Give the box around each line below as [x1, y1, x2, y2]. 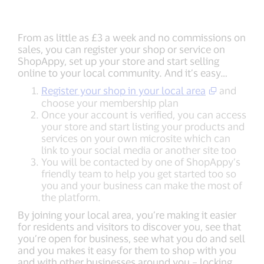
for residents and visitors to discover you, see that [18, 220, 241, 233]
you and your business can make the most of [41, 179, 242, 192]
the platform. [41, 191, 101, 203]
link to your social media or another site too [41, 144, 236, 156]
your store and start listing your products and [41, 120, 245, 133]
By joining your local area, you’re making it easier [18, 209, 236, 221]
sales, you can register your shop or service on [18, 43, 225, 55]
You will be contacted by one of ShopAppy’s [41, 156, 240, 168]
